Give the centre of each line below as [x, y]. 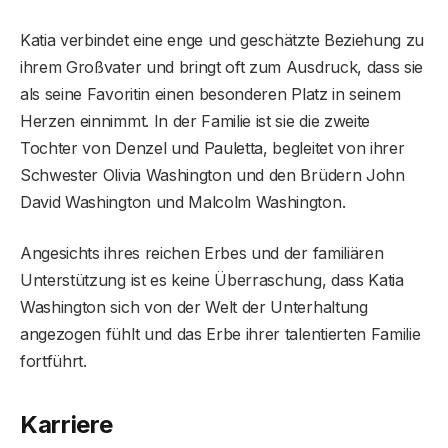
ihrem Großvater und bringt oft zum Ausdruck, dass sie [222, 66]
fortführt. [53, 360]
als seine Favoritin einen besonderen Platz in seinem [210, 93]
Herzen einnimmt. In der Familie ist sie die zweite [195, 120]
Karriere [66, 425]
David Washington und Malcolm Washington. [183, 201]
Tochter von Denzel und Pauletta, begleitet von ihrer [212, 147]
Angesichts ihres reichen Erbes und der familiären [202, 252]
